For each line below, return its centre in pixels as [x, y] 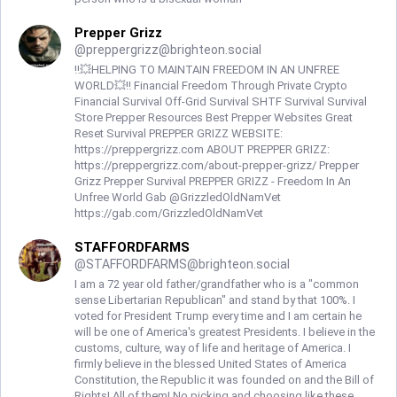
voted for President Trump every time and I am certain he [218, 316]
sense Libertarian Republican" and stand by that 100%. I [215, 300]
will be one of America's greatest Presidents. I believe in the [225, 332]
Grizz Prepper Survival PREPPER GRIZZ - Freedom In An [213, 181]
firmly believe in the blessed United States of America [210, 364]
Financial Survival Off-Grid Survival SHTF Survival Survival [221, 101]
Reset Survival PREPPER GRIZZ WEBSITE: [179, 133]
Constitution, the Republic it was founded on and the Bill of [224, 380]
